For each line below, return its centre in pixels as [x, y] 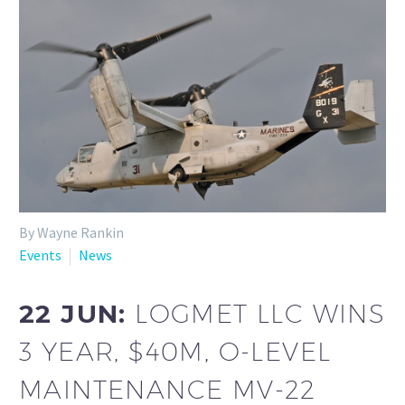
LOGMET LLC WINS [260, 314]
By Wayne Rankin [71, 232]
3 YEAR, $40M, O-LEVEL [175, 352]
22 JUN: [77, 314]
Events [40, 254]
